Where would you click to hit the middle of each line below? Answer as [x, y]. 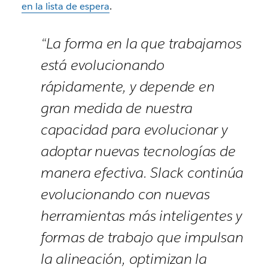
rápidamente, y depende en [127, 87]
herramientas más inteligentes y [141, 216]
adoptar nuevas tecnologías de [138, 151]
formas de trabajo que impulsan [142, 237]
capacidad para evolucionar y [134, 130]
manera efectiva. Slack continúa [142, 173]
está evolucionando [102, 65]
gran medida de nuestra [117, 108]
